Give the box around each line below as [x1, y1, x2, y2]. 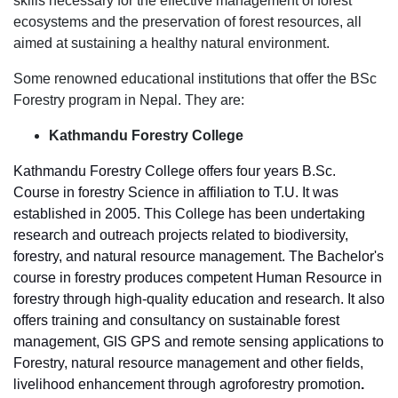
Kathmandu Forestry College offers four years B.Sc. [13, 163, 336, 179]
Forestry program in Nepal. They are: [13, 92, 244, 107]
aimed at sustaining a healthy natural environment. [13, 36, 330, 51]
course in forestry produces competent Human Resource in [13, 270, 382, 285]
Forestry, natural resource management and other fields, [13, 355, 363, 370]
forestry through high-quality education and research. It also [13, 291, 385, 306]
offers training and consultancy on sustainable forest [13, 313, 339, 328]
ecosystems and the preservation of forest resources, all [13, 14, 362, 29]
